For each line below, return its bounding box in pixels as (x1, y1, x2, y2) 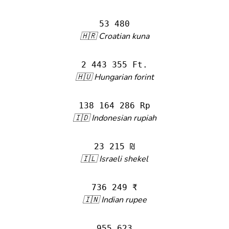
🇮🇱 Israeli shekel (81, 153, 148, 165)
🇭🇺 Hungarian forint (75, 72, 154, 83)
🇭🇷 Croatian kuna (80, 31, 149, 42)
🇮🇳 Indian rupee (82, 194, 147, 205)
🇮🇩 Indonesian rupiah (73, 112, 156, 124)
